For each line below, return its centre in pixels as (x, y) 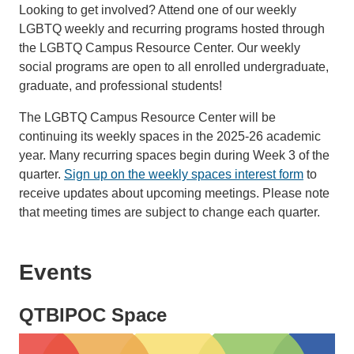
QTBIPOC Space (93, 315)
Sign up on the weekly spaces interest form (184, 175)
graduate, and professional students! (121, 86)
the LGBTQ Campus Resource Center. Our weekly (160, 48)
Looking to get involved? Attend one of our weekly (158, 10)
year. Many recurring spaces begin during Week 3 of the (174, 156)
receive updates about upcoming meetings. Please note (174, 194)
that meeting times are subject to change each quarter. (169, 213)
